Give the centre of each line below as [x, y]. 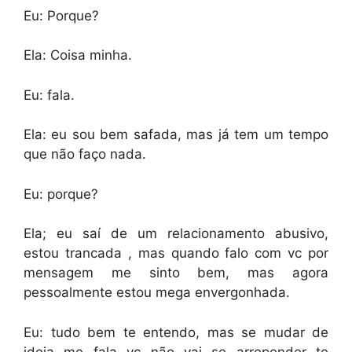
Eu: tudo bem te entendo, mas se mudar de [176, 332]
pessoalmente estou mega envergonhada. [157, 292]
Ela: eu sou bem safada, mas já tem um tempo [176, 134]
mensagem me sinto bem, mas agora [176, 273]
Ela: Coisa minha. [78, 55]
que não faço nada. [85, 154]
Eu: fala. [49, 95]
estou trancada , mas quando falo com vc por [176, 253]
